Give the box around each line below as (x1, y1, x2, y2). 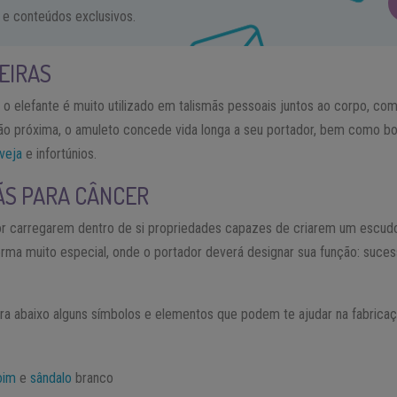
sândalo (30, 370, 73, 387)
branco (72, 370, 114, 387)
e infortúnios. (22, 145, 97, 163)
